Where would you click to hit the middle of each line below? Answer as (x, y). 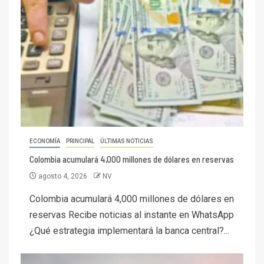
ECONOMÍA (45, 141)
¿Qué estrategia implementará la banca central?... (129, 231)
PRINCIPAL (80, 141)
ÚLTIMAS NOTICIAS (127, 141)
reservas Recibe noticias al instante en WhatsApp (132, 215)
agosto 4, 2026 (63, 176)
